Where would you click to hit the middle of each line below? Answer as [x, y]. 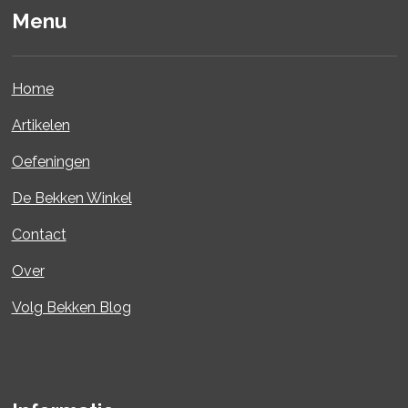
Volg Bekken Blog [71, 307]
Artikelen [41, 125]
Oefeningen [51, 161]
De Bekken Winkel [71, 198]
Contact [39, 234]
